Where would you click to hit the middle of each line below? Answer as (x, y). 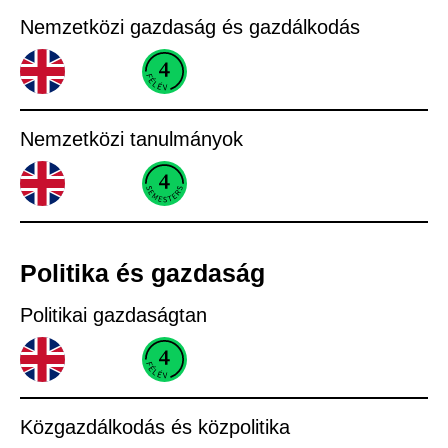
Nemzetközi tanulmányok (131, 138)
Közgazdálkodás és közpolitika (155, 426)
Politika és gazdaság (142, 272)
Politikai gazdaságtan (113, 314)
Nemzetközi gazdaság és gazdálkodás (190, 26)
